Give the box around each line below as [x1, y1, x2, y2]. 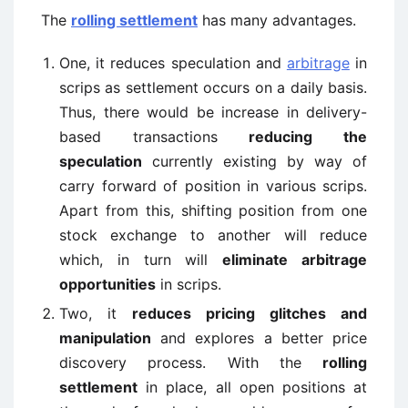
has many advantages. [198, 11, 356, 29]
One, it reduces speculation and [59, 54, 287, 72]
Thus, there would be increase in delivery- [59, 103, 367, 121]
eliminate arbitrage [222, 250, 368, 269]
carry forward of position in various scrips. [59, 177, 367, 195]
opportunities [59, 275, 156, 293]
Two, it [59, 304, 132, 322]
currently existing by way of [142, 152, 367, 170]
